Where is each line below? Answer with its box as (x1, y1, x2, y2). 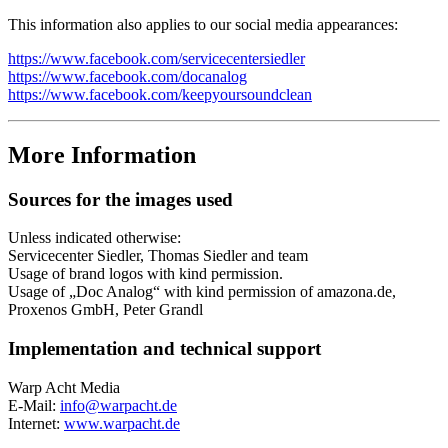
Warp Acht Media (8, 378, 120, 396)
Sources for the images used (8, 188, 233, 210)
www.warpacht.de (64, 414, 180, 432)
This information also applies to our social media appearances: (8, 15, 398, 33)
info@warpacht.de (60, 396, 177, 414)
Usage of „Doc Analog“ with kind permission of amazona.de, (8, 283, 396, 301)
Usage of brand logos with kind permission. (8, 265, 283, 283)
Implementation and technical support (8, 338, 321, 360)
